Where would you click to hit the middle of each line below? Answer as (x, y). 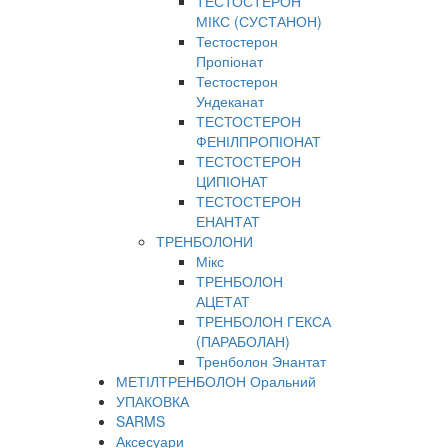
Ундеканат (230, 101)
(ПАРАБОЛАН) (243, 341)
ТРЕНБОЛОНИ (204, 241)
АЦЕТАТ (223, 301)
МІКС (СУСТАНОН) (259, 21)
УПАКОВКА (152, 401)
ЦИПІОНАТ (232, 181)
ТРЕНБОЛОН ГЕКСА (263, 321)
